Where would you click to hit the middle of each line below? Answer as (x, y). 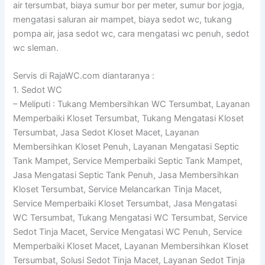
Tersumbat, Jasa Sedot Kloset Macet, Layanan (106, 133)
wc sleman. (36, 48)
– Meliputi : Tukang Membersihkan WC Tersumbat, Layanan (132, 104)
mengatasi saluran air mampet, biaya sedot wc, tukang (123, 19)
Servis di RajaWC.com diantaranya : (84, 76)
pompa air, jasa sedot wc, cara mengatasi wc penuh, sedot (131, 33)
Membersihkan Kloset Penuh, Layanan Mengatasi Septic (126, 147)
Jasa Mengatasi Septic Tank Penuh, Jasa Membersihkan (126, 175)
